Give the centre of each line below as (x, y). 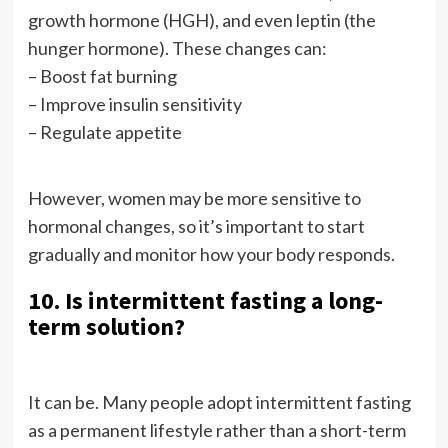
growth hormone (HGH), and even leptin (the (201, 19)
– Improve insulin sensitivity (134, 103)
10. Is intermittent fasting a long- (205, 300)
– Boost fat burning (102, 75)
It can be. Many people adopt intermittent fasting (219, 401)
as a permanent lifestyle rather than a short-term (216, 429)
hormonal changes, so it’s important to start (196, 225)
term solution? (106, 326)
